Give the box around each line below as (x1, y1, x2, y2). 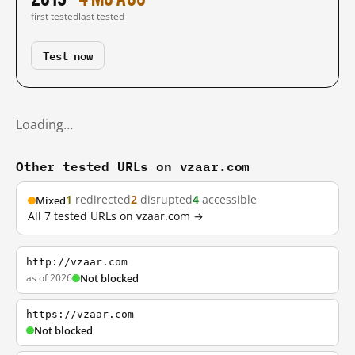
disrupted (137, 193, 193, 207)
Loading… (16, 116, 73, 133)
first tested (31, 10, 78, 23)
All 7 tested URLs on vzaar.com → (28, 209, 204, 223)
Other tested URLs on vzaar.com (16, 155, 250, 177)
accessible (199, 193, 257, 207)
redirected (72, 193, 131, 207)
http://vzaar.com (26, 256, 128, 268)
